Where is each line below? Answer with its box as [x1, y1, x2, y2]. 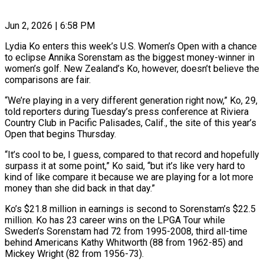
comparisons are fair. [5, 74, 91, 85]
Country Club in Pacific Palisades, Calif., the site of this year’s [5, 117, 256, 128]
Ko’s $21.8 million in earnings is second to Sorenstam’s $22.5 [5, 203, 256, 214]
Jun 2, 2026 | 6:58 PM [5, 19, 95, 31]
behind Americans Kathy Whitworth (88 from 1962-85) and [5, 236, 243, 248]
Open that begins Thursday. [5, 128, 116, 140]
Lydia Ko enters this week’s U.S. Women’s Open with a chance [5, 40, 257, 52]
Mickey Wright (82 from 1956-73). [5, 247, 144, 259]
